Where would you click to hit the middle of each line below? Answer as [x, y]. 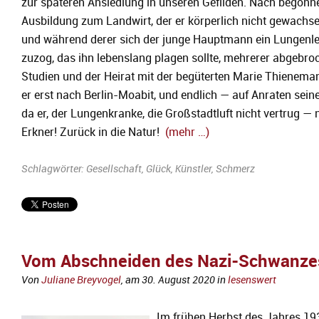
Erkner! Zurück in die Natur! [93, 132]
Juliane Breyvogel [81, 280]
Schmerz [235, 169]
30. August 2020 [178, 280]
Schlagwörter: [54, 169]
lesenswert [252, 280]
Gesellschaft [114, 169]
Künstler [193, 169]
